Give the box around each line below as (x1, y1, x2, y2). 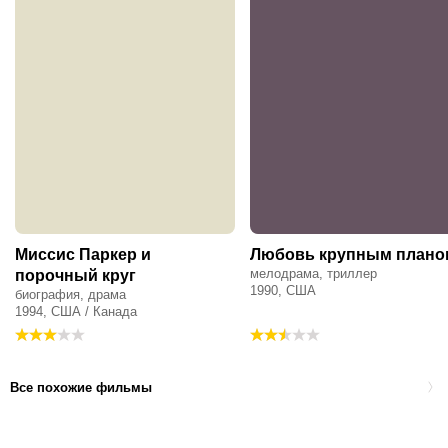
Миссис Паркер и (15, 246, 151, 264)
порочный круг (15, 267, 136, 285)
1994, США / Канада (15, 304, 137, 320)
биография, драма (15, 287, 126, 303)
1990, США (250, 283, 316, 299)
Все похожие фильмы (10, 379, 152, 395)
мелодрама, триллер (250, 266, 377, 282)
